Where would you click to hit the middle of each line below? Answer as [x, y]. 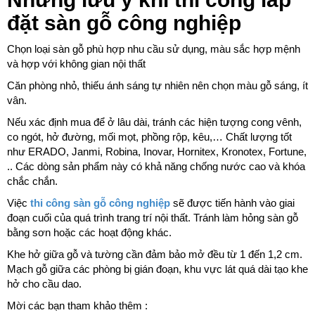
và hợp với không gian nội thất [76, 64]
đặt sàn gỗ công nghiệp [124, 23]
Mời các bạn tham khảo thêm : [77, 306]
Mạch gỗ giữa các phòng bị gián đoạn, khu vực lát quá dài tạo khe [157, 269]
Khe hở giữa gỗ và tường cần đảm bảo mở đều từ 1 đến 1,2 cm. [155, 255]
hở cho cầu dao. [44, 284]
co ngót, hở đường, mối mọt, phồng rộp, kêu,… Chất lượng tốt [149, 137]
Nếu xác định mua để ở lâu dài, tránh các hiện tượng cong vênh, [154, 122]
